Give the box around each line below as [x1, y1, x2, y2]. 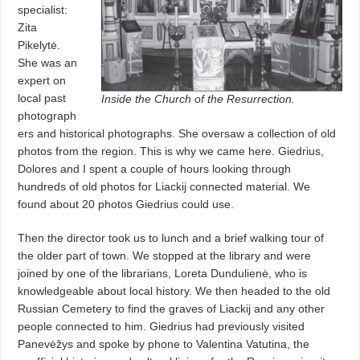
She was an [18, 55, 78, 69]
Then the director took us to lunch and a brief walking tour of [18, 231, 325, 244]
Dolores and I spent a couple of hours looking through [18, 162, 292, 175]
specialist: [18, 2, 68, 16]
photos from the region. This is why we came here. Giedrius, [18, 144, 325, 157]
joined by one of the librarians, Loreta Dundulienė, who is [18, 266, 308, 280]
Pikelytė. [18, 38, 61, 51]
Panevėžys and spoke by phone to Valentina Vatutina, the [18, 337, 310, 350]
